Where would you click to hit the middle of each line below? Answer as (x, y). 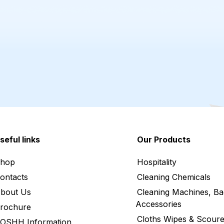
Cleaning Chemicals (174, 177)
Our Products (164, 140)
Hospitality (157, 162)
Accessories (158, 204)
